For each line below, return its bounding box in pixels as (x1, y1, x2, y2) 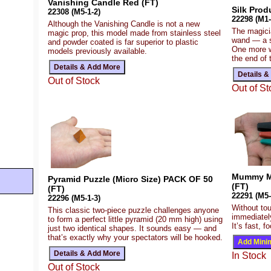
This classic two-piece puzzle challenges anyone (48, 205, 219, 215)
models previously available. (48, 47, 147, 56)
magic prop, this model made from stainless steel (48, 28, 221, 38)
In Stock (232, 250, 266, 261)
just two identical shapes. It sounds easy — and (48, 223, 217, 233)
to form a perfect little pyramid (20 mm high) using (48, 214, 223, 224)
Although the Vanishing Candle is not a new (48, 19, 200, 29)
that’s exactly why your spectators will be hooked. (48, 232, 223, 242)
